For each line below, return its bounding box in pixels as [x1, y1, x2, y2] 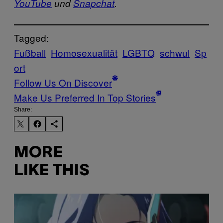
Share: [14, 106, 32, 113]
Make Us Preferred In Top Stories [14, 90, 156, 104]
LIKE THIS [14, 164, 89, 179]
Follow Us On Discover [14, 75, 112, 89]
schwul [160, 45, 190, 59]
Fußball [14, 45, 46, 59]
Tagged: [14, 30, 49, 44]
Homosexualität [51, 45, 117, 59]
